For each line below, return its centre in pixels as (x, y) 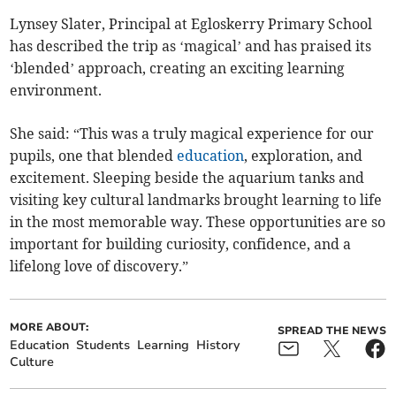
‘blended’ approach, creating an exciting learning (178, 69)
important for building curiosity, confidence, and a (181, 244)
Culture (32, 362)
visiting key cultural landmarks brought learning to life (196, 200)
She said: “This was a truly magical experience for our (192, 134)
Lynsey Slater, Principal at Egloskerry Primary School (191, 24)
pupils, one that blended (94, 156)
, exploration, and (304, 156)
